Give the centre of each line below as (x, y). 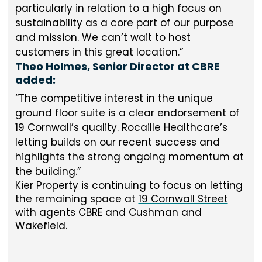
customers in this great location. (97, 52)
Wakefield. (41, 226)
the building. (46, 171)
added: (35, 80)
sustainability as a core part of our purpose (124, 23)
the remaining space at (77, 199)
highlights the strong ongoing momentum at (129, 157)
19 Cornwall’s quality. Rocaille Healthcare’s (121, 127)
